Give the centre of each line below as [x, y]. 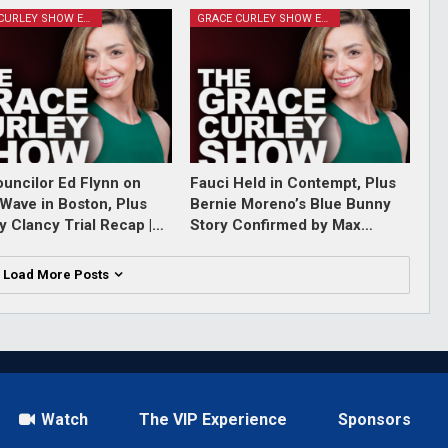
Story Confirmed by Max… [281, 224]
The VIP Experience [213, 419]
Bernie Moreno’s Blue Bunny [290, 203]
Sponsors [374, 419]
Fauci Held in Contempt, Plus [292, 182]
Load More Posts [57, 274]
